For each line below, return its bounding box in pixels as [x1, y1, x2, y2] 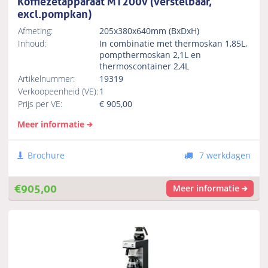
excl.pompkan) [17, 4, 92, 22]
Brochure [28, 150, 65, 162]
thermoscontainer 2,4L [99, 60, 192, 72]
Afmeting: [18, 25, 53, 37]
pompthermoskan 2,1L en [99, 49, 202, 61]
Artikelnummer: [18, 73, 75, 85]
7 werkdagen [196, 150, 251, 162]
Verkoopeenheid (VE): [18, 86, 99, 98]
